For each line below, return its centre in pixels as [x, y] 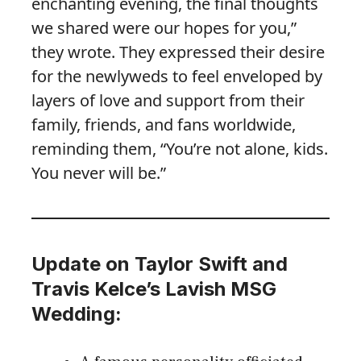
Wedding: [77, 314]
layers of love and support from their [168, 101]
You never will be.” [99, 173]
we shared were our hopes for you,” [164, 28]
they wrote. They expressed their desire [178, 52]
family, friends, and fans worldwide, [164, 125]
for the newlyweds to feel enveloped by [177, 77]
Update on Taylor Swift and [160, 264]
